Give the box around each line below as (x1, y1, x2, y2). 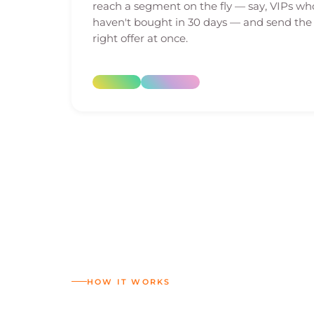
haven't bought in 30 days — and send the (93, 16, 312, 29)
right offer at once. (93, 32, 188, 45)
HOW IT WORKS (87, 276, 171, 287)
